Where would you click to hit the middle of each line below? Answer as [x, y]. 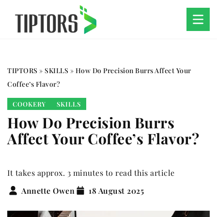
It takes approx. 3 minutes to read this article [91, 173]
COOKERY [29, 104]
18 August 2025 [116, 190]
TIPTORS [23, 70]
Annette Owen [48, 190]
